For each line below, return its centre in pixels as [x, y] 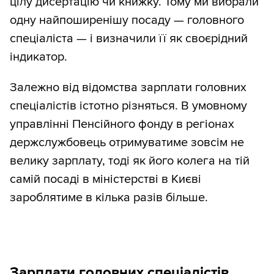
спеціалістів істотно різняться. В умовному [128, 106]
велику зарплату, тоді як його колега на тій [130, 161]
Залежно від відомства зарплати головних [128, 88]
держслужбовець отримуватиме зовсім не [127, 143]
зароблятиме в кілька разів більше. [109, 198]
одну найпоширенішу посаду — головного [127, 20]
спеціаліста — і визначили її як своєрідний [129, 39]
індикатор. [39, 57]
